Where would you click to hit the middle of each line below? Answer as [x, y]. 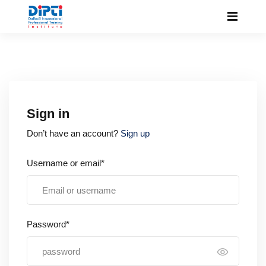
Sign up [135, 133]
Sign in [48, 114]
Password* [48, 224]
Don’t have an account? [74, 133]
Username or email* [66, 163]
